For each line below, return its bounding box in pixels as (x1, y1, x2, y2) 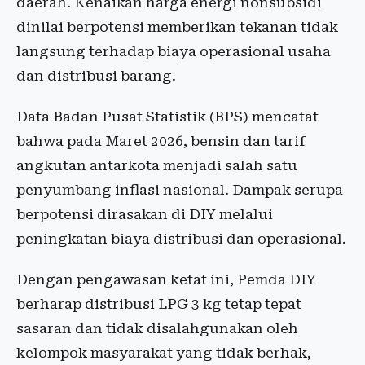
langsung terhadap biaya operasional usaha (16, 43, 331, 60)
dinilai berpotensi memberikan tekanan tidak (16, 19, 338, 36)
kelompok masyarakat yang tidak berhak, (16, 345, 311, 362)
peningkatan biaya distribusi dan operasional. (16, 231, 346, 248)
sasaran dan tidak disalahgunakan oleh (16, 320, 298, 337)
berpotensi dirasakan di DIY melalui (16, 206, 273, 223)
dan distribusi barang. (16, 68, 176, 85)
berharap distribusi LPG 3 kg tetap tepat (16, 296, 301, 313)
